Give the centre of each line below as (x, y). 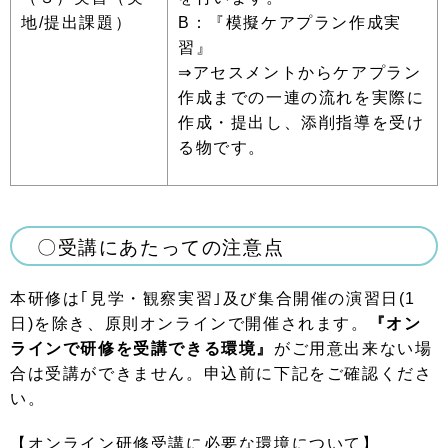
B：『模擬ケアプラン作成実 (290, 22)
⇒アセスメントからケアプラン (300, 72)
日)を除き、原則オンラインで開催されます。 (189, 323)
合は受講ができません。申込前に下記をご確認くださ (221, 373)
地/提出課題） (77, 22)
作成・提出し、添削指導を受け (301, 122)
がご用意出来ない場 (353, 348)
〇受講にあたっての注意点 (161, 247)
